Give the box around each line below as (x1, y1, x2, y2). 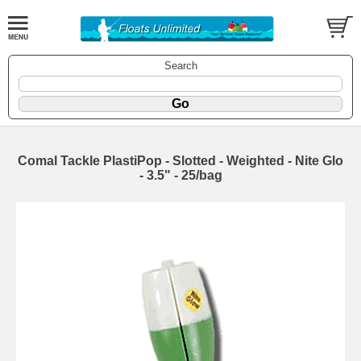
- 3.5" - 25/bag (139, 168, 222, 182)
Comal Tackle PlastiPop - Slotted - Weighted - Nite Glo (18, 153, 343, 168)
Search (164, 59, 197, 72)
